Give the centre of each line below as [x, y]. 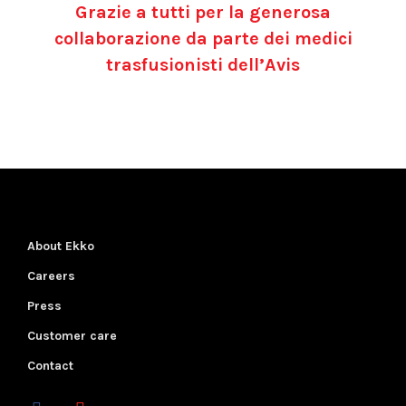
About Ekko [61, 246]
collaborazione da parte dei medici [203, 39]
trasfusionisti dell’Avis [203, 65]
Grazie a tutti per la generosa [203, 12]
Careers [51, 276]
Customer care [72, 336]
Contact [50, 366]
